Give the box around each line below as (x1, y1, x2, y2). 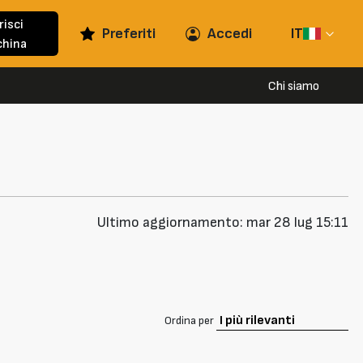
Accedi (207, 25, 253, 43)
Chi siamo (268, 79, 319, 95)
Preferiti (102, 25, 156, 43)
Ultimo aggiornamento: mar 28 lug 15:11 (97, 214, 348, 232)
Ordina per (164, 313, 216, 327)
